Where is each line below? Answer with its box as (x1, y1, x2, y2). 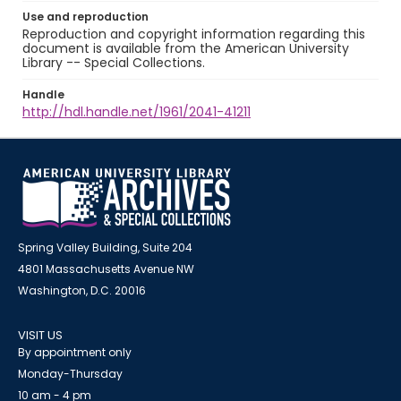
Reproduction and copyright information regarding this (22, 25, 365, 43)
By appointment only (18, 345, 132, 360)
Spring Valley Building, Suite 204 (18, 240, 192, 255)
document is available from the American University (22, 39, 349, 57)
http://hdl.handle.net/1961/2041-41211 (22, 103, 251, 121)
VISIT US (18, 327, 63, 344)
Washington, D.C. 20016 (18, 283, 146, 298)
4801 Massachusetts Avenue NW (18, 261, 194, 277)
